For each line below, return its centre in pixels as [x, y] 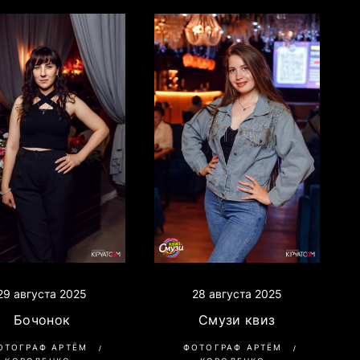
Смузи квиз [237, 319]
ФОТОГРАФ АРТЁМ [233, 347]
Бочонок [42, 319]
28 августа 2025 [237, 293]
